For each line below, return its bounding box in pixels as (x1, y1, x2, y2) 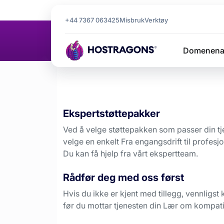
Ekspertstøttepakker (63, 107, 160, 119)
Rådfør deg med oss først (63, 171, 184, 183)
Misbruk (119, 16, 144, 24)
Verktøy (144, 16, 168, 24)
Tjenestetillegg (101, 10, 149, 18)
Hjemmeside (57, 10, 95, 18)
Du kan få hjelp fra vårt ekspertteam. (63, 148, 198, 158)
